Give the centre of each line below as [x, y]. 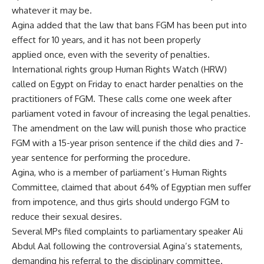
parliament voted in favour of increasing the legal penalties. [131, 113]
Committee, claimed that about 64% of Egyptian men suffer [131, 187]
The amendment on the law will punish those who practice [129, 128]
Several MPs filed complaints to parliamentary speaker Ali [127, 231]
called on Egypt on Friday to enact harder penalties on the [128, 84]
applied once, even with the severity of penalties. [111, 54]
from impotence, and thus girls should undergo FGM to [121, 202]
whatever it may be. [52, 10]
